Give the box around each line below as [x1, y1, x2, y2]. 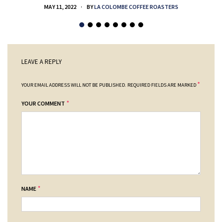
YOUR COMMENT [21, 100, 65, 107]
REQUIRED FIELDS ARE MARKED [126, 82, 197, 88]
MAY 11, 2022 [44, 3, 77, 11]
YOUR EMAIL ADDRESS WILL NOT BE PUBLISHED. [21, 82, 126, 88]
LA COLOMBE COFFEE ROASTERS [94, 3, 178, 11]
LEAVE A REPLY [21, 57, 62, 66]
